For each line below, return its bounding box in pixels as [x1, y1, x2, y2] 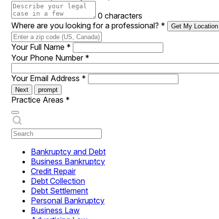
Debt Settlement [31, 186, 88, 196]
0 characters [98, 11, 142, 21]
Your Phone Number [11, 53, 85, 63]
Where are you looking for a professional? [11, 21, 161, 30]
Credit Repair [31, 166, 76, 176]
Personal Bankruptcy [31, 196, 105, 205]
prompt [38, 86, 58, 93]
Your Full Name [11, 42, 66, 52]
